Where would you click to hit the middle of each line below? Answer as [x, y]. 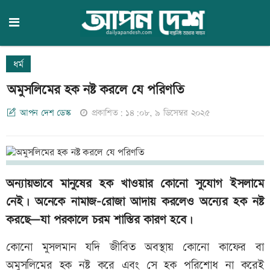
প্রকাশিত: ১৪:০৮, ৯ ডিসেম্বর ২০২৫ [151, 113]
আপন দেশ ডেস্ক [46, 113]
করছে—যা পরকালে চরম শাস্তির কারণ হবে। [99, 220]
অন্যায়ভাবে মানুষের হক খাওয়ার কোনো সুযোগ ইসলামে [135, 184]
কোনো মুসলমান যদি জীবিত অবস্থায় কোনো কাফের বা [135, 248]
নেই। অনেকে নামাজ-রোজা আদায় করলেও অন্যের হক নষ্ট [135, 202]
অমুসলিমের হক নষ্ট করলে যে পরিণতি [96, 90]
